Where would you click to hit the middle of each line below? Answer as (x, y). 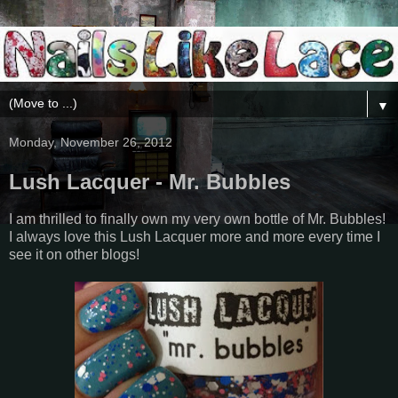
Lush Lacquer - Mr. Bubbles (150, 181)
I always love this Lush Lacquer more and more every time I (195, 237)
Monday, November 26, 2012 (91, 142)
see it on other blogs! (76, 255)
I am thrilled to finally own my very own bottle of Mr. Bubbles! (197, 219)
